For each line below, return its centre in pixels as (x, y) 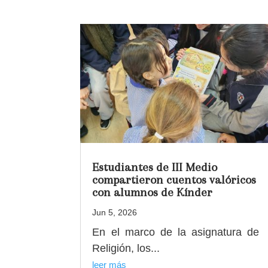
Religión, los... (126, 248)
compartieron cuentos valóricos (174, 179)
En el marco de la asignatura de (176, 232)
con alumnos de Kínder (153, 192)
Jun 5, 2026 (115, 212)
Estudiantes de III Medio (155, 167)
